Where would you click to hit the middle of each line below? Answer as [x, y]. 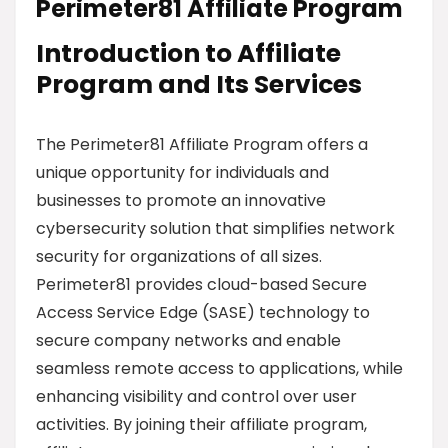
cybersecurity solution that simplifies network [215, 228]
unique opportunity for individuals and [182, 172]
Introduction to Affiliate [188, 53]
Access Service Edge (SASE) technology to [203, 312]
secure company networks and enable [188, 340]
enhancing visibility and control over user [196, 396]
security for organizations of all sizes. [179, 256]
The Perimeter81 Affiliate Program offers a [202, 144]
